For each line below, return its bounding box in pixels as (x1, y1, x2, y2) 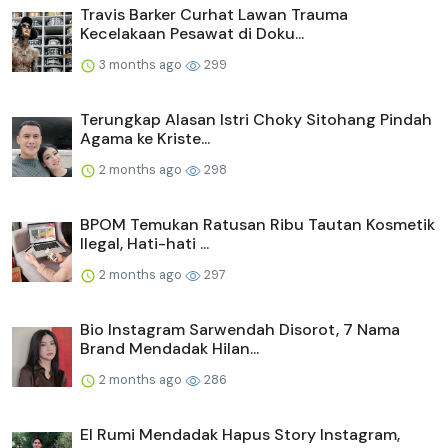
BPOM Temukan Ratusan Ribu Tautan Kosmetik (80, 214, 435, 236)
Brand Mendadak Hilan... (80, 338, 259, 360)
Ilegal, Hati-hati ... (80, 233, 209, 255)
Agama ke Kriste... (80, 128, 210, 150)
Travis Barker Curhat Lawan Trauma (80, 4, 348, 26)
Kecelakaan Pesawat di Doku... (80, 23, 304, 45)
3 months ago (96, 56, 185, 74)
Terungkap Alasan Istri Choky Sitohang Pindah (80, 109, 432, 131)
